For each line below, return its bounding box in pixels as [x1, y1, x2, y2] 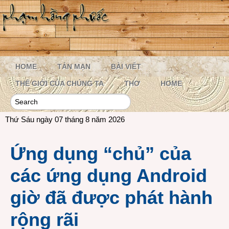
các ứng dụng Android [10, 165, 207, 186]
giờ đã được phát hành [10, 187, 213, 208]
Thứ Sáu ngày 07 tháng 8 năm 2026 [5, 115, 125, 124]
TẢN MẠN [57, 62, 90, 71]
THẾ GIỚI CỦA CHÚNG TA [15, 79, 104, 87]
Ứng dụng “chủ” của [10, 143, 191, 164]
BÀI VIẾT [111, 62, 141, 71]
